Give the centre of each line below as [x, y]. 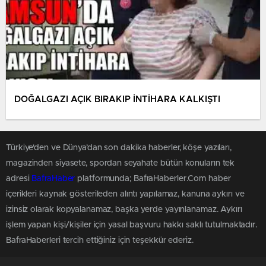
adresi [19, 179]
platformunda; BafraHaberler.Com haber [153, 179]
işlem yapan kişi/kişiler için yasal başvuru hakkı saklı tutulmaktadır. [132, 225]
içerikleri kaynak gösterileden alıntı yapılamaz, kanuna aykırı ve [125, 194]
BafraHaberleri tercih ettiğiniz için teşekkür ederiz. [100, 240]
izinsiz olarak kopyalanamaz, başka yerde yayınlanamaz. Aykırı [124, 210]
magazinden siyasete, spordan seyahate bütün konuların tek [121, 163]
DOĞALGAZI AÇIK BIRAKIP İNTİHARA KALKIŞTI [117, 99]
